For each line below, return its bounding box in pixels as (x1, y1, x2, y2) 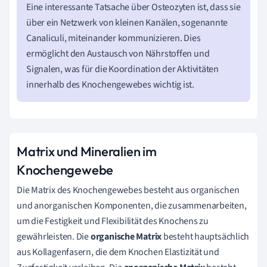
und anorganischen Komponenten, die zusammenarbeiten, (17, 199, 247, 212)
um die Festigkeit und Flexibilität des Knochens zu (17, 215, 209, 228)
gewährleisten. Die (17, 230, 91, 243)
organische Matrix (90, 230, 162, 243)
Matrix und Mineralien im (17, 143, 157, 160)
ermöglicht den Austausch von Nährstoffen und (26, 47, 210, 60)
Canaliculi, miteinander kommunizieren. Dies (26, 32, 201, 45)
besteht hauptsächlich (162, 230, 250, 243)
